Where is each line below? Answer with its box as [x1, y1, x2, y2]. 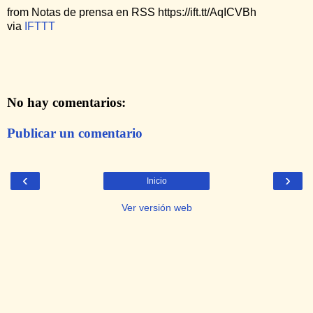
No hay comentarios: [7, 94, 126, 110]
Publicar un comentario [7, 125, 143, 140]
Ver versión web [121, 201, 192, 213]
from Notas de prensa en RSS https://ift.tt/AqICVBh [7, 6, 256, 18]
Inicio [146, 175, 167, 186]
